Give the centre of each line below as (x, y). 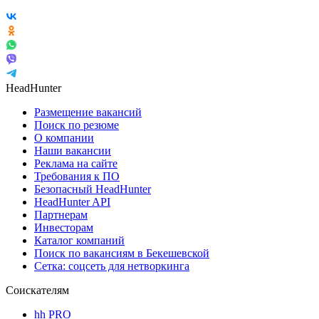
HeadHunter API (72, 202)
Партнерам (61, 214)
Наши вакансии (73, 150)
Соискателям (37, 290)
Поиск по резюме (77, 125)
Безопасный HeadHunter (93, 189)
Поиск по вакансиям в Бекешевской (122, 253)
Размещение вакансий (88, 112)
